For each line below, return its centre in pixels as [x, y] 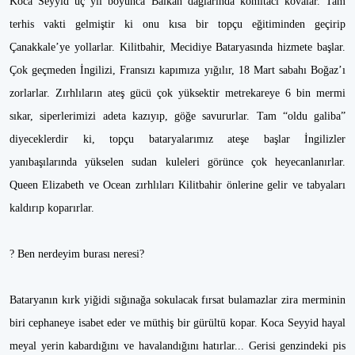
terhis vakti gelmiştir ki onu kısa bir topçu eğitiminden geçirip [177, 24]
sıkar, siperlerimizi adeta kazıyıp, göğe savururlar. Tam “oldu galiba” [177, 116]
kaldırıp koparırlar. [53, 208]
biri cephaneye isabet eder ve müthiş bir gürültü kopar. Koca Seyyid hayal [177, 323]
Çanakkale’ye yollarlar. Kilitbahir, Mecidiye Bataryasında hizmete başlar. [177, 47]
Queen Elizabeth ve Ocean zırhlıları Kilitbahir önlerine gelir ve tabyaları [177, 185]
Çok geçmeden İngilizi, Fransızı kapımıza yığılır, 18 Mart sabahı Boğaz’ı [177, 70]
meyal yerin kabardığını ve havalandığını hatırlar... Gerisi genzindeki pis [177, 346]
